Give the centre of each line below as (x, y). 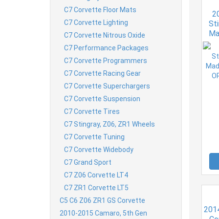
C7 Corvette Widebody (99, 149)
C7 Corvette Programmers (106, 60)
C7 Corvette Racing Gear (102, 73)
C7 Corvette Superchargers (107, 86)
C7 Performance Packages (106, 48)
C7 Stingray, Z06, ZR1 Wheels (109, 124)
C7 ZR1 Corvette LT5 (96, 187)
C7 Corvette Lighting (96, 22)
